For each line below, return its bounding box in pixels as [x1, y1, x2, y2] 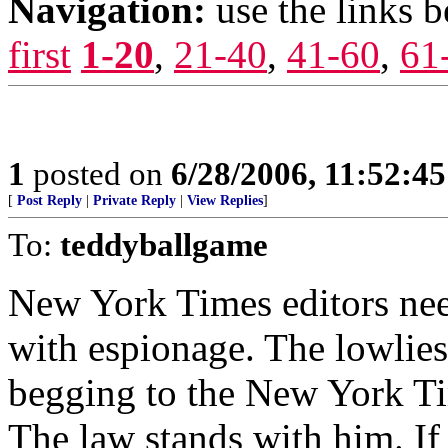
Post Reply [17, 193, 82, 208]
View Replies [187, 193, 263, 208]
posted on [25, 155, 171, 192]
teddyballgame [60, 226, 268, 263]
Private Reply [93, 193, 176, 208]
